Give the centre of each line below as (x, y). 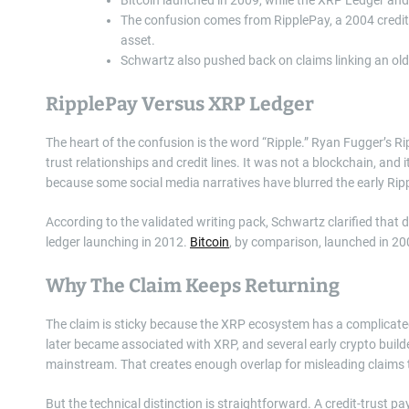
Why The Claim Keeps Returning (193, 285)
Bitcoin (210, 241)
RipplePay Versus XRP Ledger (180, 104)
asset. (138, 40)
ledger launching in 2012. (118, 241)
